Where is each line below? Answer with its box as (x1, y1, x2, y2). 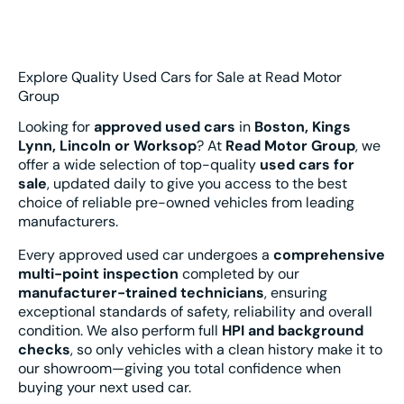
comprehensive (273, 244, 385, 264)
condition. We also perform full (18, 320, 222, 340)
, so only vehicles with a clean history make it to (70, 339, 382, 359)
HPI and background (222, 320, 363, 340)
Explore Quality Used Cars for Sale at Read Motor (18, 67, 342, 87)
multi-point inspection (18, 263, 179, 283)
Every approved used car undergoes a (18, 244, 273, 264)
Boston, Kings (254, 116, 351, 136)
